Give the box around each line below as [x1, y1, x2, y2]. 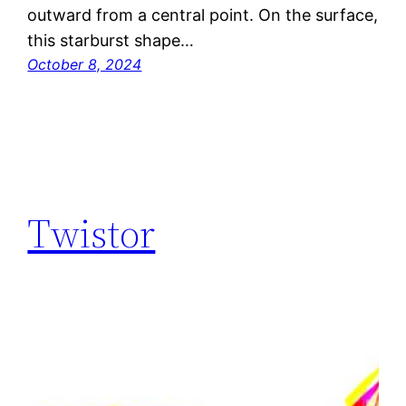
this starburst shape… [27, 30, 195, 50]
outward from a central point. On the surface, [27, 5, 379, 24]
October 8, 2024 [27, 54, 142, 73]
